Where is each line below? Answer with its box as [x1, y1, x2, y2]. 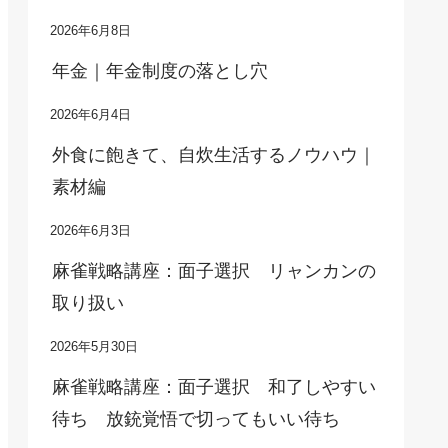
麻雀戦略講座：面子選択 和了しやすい [52, 377, 376, 397]
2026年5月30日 [50, 340, 138, 354]
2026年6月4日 [50, 108, 131, 122]
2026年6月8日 [50, 24, 131, 38]
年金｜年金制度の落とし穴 [52, 61, 268, 81]
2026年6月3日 [50, 224, 131, 238]
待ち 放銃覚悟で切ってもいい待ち [52, 409, 340, 429]
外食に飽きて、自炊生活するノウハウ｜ [52, 145, 376, 165]
